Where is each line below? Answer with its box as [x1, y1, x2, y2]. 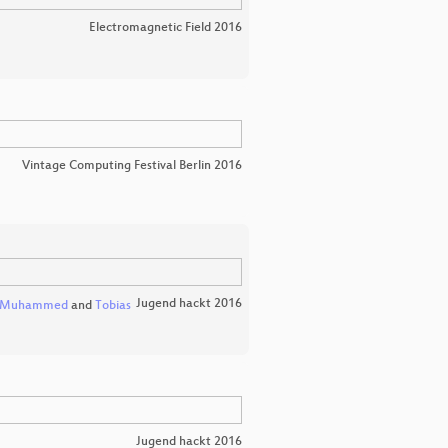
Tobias [95, 299, 131, 313]
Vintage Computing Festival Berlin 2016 [22, 159, 242, 173]
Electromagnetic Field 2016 [89, 21, 242, 35]
